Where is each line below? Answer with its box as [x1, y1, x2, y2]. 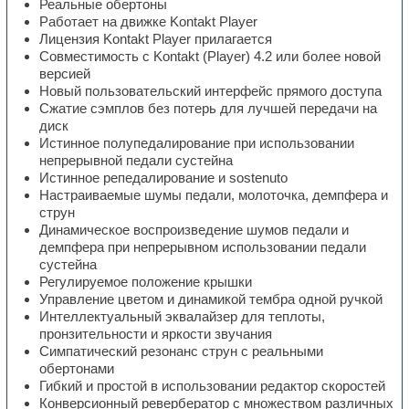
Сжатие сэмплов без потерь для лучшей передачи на [39, 100, 378, 117]
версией [39, 66, 91, 82]
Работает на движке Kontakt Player [39, 14, 258, 30]
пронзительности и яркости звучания [39, 326, 273, 342]
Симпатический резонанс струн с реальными [39, 343, 324, 360]
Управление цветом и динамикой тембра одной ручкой [39, 291, 383, 308]
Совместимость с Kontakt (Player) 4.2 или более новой [39, 48, 382, 65]
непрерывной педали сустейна [39, 152, 234, 169]
